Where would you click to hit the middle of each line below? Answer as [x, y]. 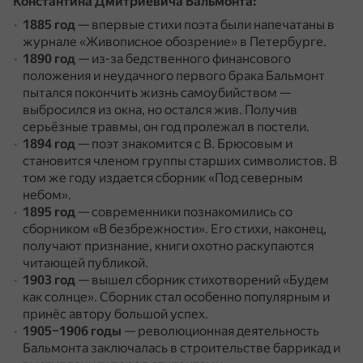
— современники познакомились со [184, 212]
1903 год [49, 280]
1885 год [49, 25]
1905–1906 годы [72, 331]
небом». [47, 195]
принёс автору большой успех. [115, 314]
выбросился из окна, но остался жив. [134, 110]
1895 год [49, 212]
